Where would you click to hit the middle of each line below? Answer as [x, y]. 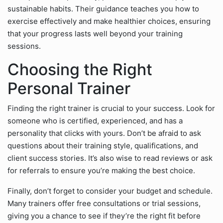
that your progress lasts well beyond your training [95, 34]
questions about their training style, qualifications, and [103, 146]
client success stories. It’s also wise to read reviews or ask [110, 158]
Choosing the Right [80, 69]
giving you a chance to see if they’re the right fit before [104, 216]
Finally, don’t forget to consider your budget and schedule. [110, 191]
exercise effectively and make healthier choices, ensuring [109, 21]
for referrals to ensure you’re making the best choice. [101, 170]
